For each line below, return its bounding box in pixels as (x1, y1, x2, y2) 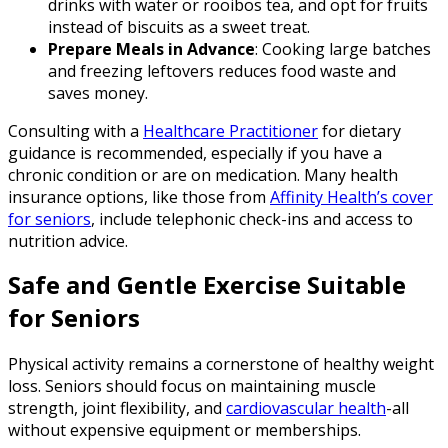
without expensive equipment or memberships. (8, 419, 361, 442)
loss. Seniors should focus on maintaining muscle (8, 375, 376, 398)
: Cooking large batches (255, 37, 431, 60)
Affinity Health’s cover (270, 185, 433, 208)
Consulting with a (8, 119, 143, 142)
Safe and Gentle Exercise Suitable (8, 267, 406, 301)
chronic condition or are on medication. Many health (8, 163, 398, 186)
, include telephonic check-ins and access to (91, 207, 413, 230)
